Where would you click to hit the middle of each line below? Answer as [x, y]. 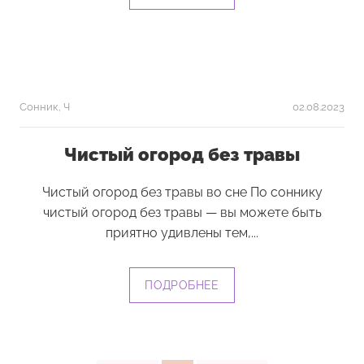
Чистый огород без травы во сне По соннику [182, 192]
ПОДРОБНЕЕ [182, 285]
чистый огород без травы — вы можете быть [182, 212]
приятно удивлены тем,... [182, 233]
